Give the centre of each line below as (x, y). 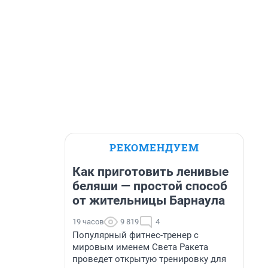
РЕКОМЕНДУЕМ (154, 147)
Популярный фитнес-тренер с (135, 235)
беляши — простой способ (150, 186)
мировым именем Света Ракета (140, 247)
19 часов (88, 222)
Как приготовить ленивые (150, 172)
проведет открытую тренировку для (149, 259)
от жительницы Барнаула (149, 200)
